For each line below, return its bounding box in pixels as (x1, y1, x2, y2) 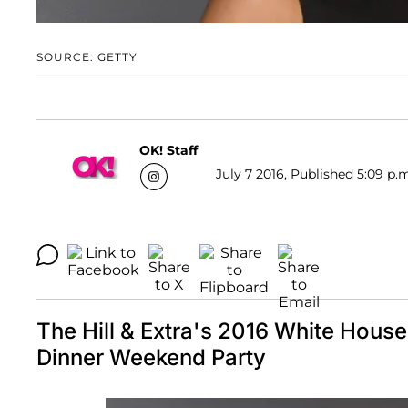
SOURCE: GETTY (36, 50, 138, 65)
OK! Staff (139, 141, 198, 158)
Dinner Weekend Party (36, 344, 266, 372)
